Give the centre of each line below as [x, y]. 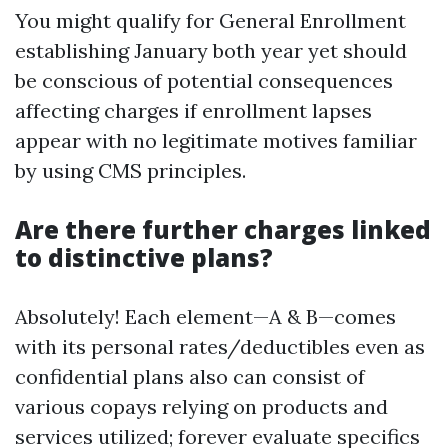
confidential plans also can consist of [190, 376]
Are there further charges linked [223, 229]
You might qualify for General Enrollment [210, 20]
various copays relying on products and [201, 406]
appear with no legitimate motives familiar [216, 140]
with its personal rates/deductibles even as [220, 346]
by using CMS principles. [130, 170]
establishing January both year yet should [211, 50]
